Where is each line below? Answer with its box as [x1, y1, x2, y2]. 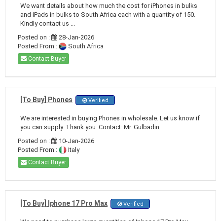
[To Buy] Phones [20, 95, 73, 104]
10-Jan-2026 [57, 137, 94, 145]
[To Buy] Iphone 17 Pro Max [20, 199, 108, 207]
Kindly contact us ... [20, 19, 75, 27]
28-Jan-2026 [57, 33, 94, 41]
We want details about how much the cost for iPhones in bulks [20, 1, 197, 9]
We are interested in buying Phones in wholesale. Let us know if [20, 114, 200, 122]
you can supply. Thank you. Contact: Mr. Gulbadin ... [20, 123, 165, 131]
